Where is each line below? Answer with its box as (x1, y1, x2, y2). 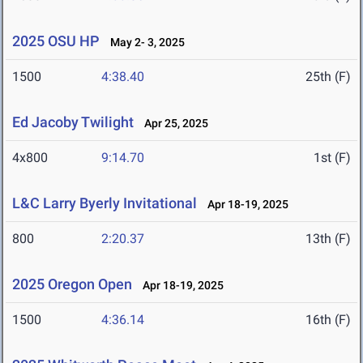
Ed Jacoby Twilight (12, 113, 134, 131)
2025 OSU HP (12, 32, 100, 50)
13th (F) (305, 231, 351, 247)
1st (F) (314, 150, 351, 166)
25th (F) (305, 69, 351, 85)
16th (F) (305, 312, 351, 328)
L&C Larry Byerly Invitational (12, 194, 197, 212)
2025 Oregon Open (12, 275, 132, 293)
